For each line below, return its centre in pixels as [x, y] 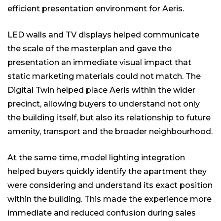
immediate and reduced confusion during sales [102, 213]
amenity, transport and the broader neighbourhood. [110, 132]
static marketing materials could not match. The [104, 76]
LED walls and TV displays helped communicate [103, 35]
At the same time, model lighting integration [96, 158]
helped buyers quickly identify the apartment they [107, 172]
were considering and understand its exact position [110, 185]
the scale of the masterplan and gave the [90, 49]
